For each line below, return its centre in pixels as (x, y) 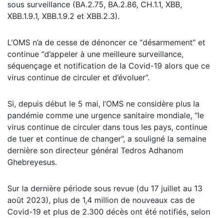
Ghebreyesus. (32, 162)
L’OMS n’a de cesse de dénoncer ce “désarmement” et (106, 43)
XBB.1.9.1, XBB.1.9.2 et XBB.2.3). (64, 16)
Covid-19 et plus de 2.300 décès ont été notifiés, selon (109, 212)
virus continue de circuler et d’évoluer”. (78, 78)
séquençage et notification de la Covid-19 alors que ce (109, 66)
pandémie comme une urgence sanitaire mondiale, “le (106, 116)
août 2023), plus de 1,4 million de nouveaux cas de (101, 200)
